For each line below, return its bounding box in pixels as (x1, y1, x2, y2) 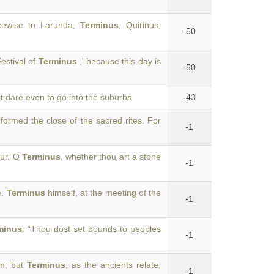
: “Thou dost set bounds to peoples (22, 224, 161, 234)
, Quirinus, (118, 20, 161, 30)
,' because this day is (76, 56, 161, 66)
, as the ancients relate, (65, 260, 161, 270)
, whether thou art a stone (60, 152, 161, 161)
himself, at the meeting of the (45, 188, 161, 198)
